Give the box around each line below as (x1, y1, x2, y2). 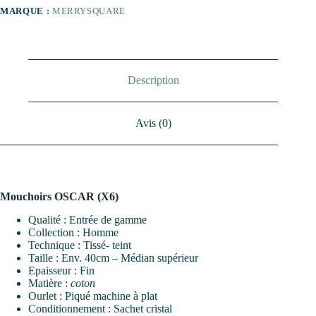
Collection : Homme (28, 226, 119, 238)
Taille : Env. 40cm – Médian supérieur (28, 251, 198, 264)
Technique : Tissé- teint (28, 238, 131, 251)
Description (127, 74, 179, 87)
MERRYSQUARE (51, 5, 126, 16)
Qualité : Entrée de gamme (28, 213, 147, 226)
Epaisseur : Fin (28, 264, 95, 276)
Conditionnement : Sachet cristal (28, 302, 172, 315)
